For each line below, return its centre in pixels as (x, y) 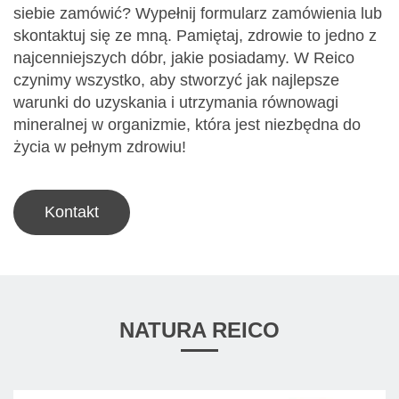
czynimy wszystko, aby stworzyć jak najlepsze (176, 81)
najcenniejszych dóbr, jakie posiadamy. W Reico (184, 58)
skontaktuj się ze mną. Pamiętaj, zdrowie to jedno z (195, 36)
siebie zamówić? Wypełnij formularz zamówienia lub (198, 14)
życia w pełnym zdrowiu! (100, 147)
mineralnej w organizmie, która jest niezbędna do (187, 125)
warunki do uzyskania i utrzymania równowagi (176, 103)
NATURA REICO (199, 330)
